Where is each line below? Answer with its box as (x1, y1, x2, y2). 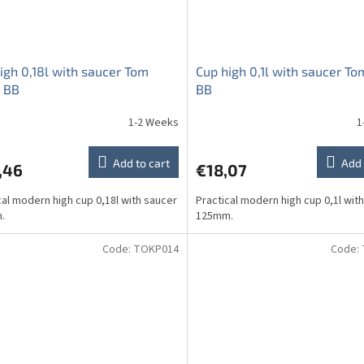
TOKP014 (132, 241, 179, 258)
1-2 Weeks (128, 114, 179, 131)
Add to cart (112, 156, 170, 171)
